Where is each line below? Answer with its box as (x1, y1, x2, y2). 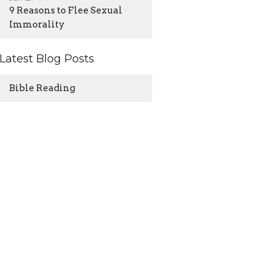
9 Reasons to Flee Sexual (9, 5, 123, 17)
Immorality (9, 19, 65, 31)
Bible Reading (9, 82, 76, 94)
